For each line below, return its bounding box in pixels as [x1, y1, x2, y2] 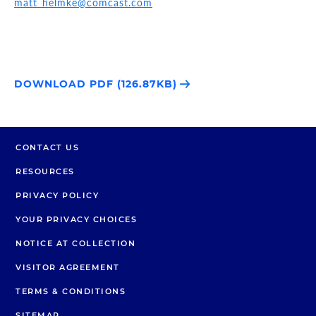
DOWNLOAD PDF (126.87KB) [14, 78, 181, 90]
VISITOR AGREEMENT [16, 262, 120, 272]
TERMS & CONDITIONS [16, 286, 126, 296]
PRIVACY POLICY [16, 190, 99, 200]
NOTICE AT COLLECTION [16, 238, 135, 248]
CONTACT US [16, 142, 79, 152]
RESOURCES [16, 166, 75, 176]
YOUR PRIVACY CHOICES [16, 214, 137, 224]
